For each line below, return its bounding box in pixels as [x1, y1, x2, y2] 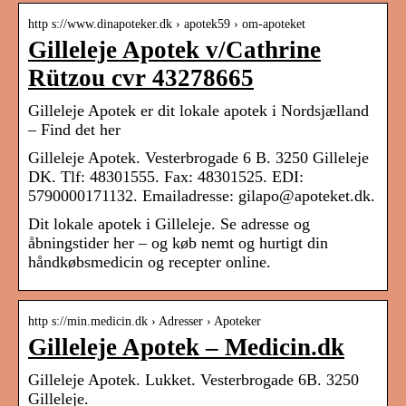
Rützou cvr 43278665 [28, 64, 254, 92]
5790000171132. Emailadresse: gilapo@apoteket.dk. [28, 187, 375, 206]
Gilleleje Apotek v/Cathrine [28, 36, 321, 64]
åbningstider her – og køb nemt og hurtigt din [28, 234, 328, 253]
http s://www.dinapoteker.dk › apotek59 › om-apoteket [28, 17, 305, 32]
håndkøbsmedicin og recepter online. [28, 253, 271, 272]
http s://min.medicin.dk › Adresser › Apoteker [28, 314, 261, 329]
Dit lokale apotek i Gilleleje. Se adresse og [28, 215, 310, 234]
